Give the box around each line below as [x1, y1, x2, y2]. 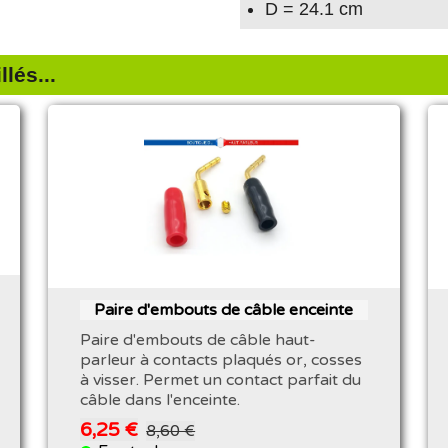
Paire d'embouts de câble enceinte [94, 299, 354, 320]
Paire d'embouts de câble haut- [80, 329, 317, 350]
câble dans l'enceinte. [80, 389, 241, 410]
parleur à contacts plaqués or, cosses [80, 349, 363, 370]
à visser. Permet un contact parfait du [80, 369, 362, 390]
